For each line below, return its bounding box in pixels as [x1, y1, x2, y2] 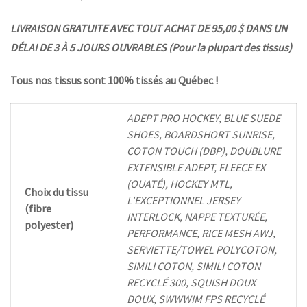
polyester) [25, 218, 73, 232]
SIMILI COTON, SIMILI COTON [127, 259, 260, 273]
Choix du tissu [25, 185, 88, 199]
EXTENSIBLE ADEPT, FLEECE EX [127, 160, 265, 175]
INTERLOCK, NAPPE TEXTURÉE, [127, 210, 267, 224]
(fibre [25, 201, 51, 216]
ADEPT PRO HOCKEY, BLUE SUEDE [127, 111, 280, 125]
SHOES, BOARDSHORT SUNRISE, [127, 127, 275, 142]
